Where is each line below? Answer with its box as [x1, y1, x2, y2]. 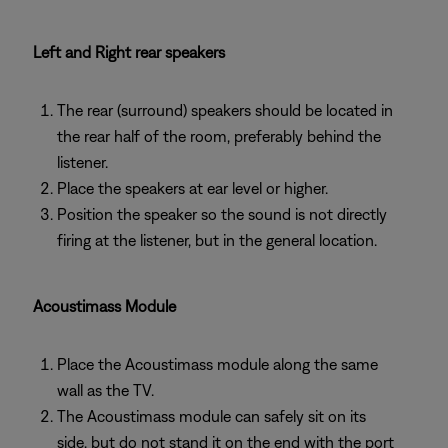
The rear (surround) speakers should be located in [57, 101, 393, 119]
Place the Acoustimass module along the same [57, 355, 378, 373]
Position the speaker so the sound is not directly [57, 205, 387, 223]
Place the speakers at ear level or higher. [57, 179, 328, 197]
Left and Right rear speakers [33, 43, 225, 61]
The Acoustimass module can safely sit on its [57, 407, 366, 425]
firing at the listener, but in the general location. [57, 231, 377, 249]
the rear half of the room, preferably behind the [57, 127, 381, 145]
